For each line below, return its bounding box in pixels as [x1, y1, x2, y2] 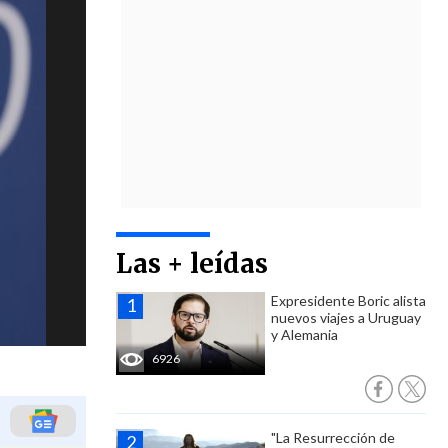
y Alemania [271, 326, 338, 343]
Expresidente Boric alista [271, 292, 426, 309]
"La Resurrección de [271, 429, 395, 446]
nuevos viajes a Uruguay [271, 309, 421, 326]
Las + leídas [116, 247, 268, 280]
